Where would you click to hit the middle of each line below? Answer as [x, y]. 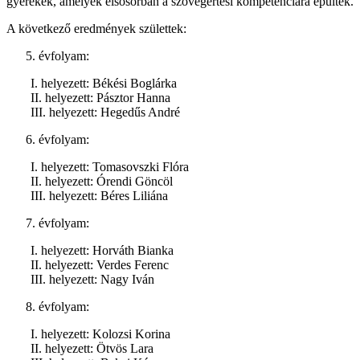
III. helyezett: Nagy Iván [92, 279]
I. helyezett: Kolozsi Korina [100, 333]
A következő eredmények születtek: [96, 28]
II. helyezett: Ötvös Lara [92, 348]
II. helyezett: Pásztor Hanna [100, 97]
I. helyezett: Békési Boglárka [104, 83]
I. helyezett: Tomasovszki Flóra [110, 166]
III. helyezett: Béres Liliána [99, 195]
